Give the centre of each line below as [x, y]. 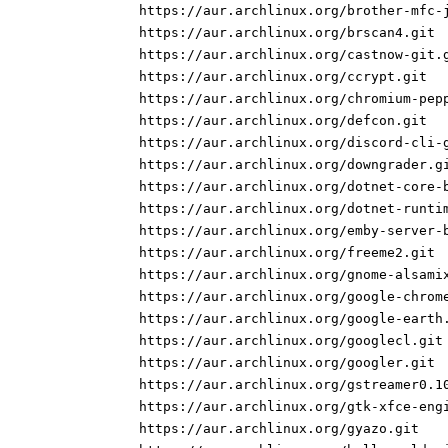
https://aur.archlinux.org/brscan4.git [287, 33]
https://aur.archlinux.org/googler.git [287, 363]
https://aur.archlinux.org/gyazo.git [279, 429]
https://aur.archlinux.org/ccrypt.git [283, 77]
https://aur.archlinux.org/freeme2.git [287, 253]
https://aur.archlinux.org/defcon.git [283, 121]
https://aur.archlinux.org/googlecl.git [291, 341]
